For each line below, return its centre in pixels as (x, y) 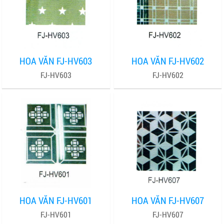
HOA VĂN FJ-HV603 (56, 61)
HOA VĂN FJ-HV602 (168, 61)
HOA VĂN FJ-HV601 (56, 200)
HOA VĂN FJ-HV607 (168, 200)
